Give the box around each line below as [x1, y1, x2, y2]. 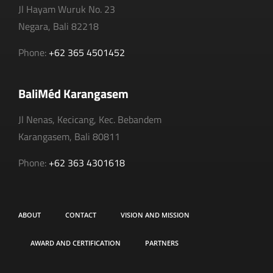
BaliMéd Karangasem [18, 84, 129, 104]
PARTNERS [145, 238, 179, 247]
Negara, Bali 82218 [18, 19, 99, 34]
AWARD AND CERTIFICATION [30, 238, 121, 247]
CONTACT [65, 210, 96, 219]
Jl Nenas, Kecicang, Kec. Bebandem [18, 112, 161, 127]
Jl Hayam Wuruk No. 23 [18, 2, 115, 17]
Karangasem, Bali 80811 [18, 129, 120, 144]
